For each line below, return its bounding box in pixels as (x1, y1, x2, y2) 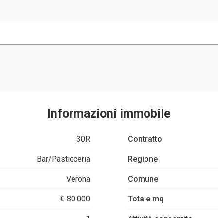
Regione (127, 154, 158, 163)
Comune (127, 174, 158, 183)
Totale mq (127, 194, 163, 203)
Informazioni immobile (47, 106, 171, 121)
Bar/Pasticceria (37, 154, 91, 163)
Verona (66, 174, 91, 183)
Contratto (127, 134, 162, 144)
